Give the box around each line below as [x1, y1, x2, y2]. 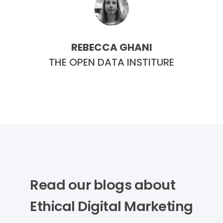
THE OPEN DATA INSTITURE [49, 55, 174, 69]
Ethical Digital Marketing [30, 197, 193, 217]
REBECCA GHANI [71, 40, 152, 54]
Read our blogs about [30, 175, 175, 195]
